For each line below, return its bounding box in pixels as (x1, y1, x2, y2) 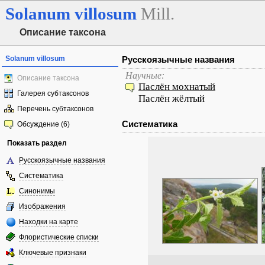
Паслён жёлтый (138, 93, 205, 104)
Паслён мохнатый (138, 81, 215, 92)
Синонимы (19, 187, 55, 195)
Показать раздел (7, 139, 67, 147)
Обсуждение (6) (17, 120, 70, 128)
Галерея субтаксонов (17, 89, 89, 98)
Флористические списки (19, 233, 99, 241)
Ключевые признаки (19, 248, 86, 257)
